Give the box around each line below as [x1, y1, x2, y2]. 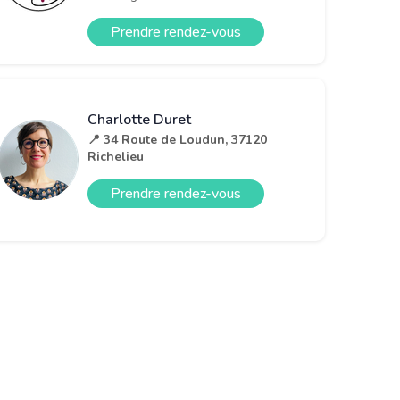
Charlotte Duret [87, 109, 191, 129]
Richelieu [87, 147, 144, 165]
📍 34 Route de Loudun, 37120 [87, 130, 267, 148]
